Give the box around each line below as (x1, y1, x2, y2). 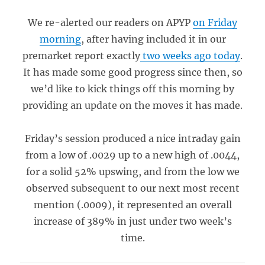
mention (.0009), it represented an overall (33, 199, 232, 211)
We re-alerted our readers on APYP (28, 17, 193, 28)
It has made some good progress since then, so (22, 66, 243, 78)
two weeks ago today (140, 50, 240, 62)
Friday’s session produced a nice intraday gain (24, 132, 241, 144)
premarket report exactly (22, 50, 140, 62)
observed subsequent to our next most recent (25, 182, 240, 194)
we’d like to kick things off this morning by (31, 83, 234, 95)
